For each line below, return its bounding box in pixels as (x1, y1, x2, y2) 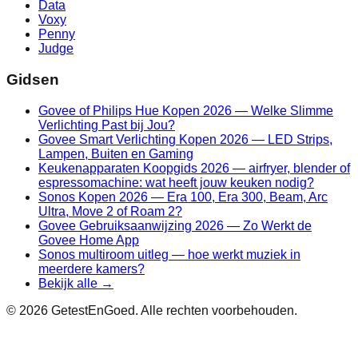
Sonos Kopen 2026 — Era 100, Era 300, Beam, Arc (38, 189, 328, 204)
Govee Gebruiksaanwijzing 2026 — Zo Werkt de (38, 218, 312, 233)
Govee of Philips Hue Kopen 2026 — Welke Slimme (38, 103, 333, 117)
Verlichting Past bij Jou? (38, 117, 175, 132)
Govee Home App (38, 233, 139, 247)
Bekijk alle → (38, 276, 113, 290)
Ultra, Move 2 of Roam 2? (38, 204, 182, 218)
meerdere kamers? (38, 261, 145, 276)
